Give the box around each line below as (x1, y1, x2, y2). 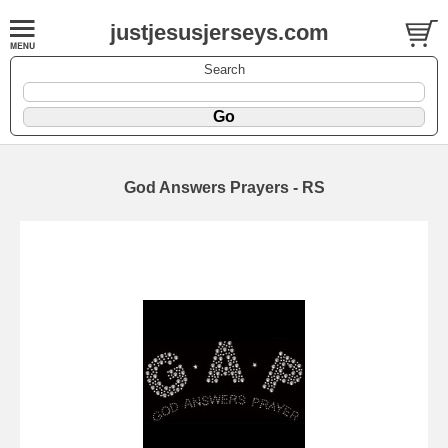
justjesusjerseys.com (110, 20, 329, 45)
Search (203, 61, 245, 77)
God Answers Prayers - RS (123, 178, 325, 196)
